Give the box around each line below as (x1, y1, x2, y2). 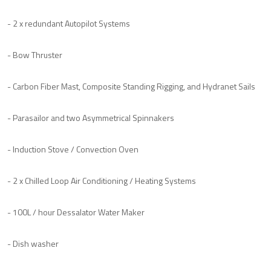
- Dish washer (7, 237, 59, 250)
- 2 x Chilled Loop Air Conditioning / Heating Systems (7, 174, 196, 187)
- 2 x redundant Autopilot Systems (7, 16, 130, 30)
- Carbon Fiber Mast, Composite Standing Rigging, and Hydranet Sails (7, 79, 255, 93)
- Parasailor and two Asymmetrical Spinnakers (7, 111, 174, 124)
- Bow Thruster (7, 48, 62, 61)
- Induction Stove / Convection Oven (7, 142, 139, 155)
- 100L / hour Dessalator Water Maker (7, 205, 145, 218)
